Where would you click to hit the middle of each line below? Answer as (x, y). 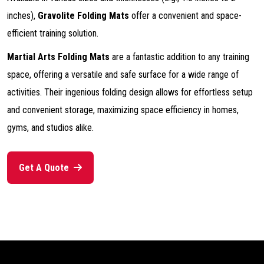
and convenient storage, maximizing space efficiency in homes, (123, 110)
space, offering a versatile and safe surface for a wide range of (123, 75)
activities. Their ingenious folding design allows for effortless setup (130, 92)
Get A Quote (45, 168)
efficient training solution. (53, 33)
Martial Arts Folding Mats (58, 57)
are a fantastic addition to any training (179, 57)
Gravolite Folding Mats (83, 16)
